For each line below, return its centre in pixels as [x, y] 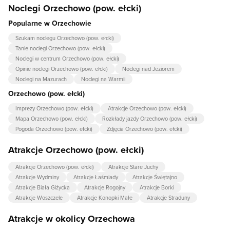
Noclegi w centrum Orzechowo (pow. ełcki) [67, 59]
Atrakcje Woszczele [39, 198]
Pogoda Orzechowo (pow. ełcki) [54, 129]
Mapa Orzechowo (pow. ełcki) [52, 119]
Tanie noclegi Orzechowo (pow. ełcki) [60, 49]
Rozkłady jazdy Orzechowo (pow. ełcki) [150, 119]
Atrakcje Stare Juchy [133, 167]
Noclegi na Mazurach [41, 79]
